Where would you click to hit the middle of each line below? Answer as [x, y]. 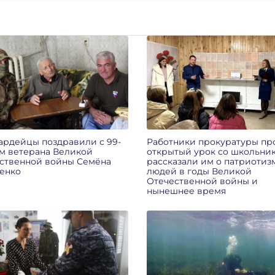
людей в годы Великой [199, 171]
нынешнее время [186, 191]
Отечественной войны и [202, 181]
